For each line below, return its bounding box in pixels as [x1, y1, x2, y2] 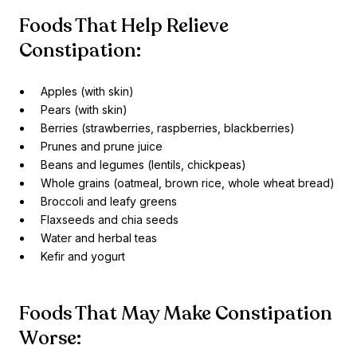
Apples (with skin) [41, 84, 134, 99]
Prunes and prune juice [41, 139, 163, 154]
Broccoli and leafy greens [41, 194, 177, 209]
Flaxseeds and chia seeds [41, 213, 178, 227]
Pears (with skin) [41, 103, 127, 117]
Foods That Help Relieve [19, 13, 229, 40]
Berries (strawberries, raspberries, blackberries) [41, 121, 295, 135]
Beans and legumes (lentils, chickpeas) [41, 158, 246, 172]
